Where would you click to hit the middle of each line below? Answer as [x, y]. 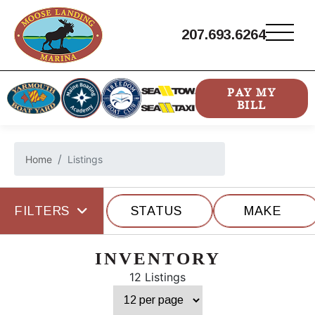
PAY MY [252, 92]
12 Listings [157, 277]
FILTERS [43, 211]
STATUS [156, 211]
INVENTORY [157, 259]
